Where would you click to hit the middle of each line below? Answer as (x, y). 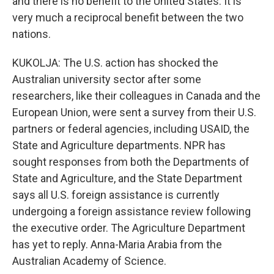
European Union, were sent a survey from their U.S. (134, 112)
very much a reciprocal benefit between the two (128, 17)
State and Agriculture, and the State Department (127, 178)
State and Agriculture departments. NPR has (119, 145)
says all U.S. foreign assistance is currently (116, 195)
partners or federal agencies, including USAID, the (131, 129)
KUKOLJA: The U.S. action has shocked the (115, 63)
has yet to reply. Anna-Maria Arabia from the (117, 244)
